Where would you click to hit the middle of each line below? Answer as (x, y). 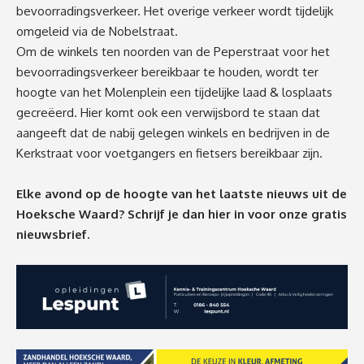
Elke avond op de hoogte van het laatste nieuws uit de (182, 194)
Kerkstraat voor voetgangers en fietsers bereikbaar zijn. (169, 154)
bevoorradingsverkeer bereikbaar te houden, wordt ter (167, 72)
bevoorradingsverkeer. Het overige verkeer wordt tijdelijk (175, 11)
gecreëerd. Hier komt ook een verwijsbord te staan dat (168, 113)
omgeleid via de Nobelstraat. (97, 32)
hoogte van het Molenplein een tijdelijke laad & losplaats (174, 93)
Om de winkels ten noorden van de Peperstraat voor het (173, 52)
